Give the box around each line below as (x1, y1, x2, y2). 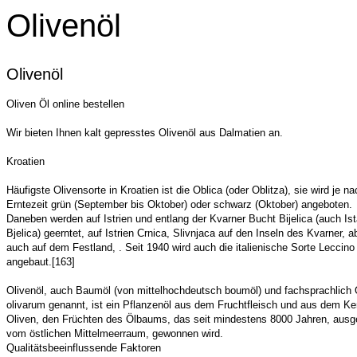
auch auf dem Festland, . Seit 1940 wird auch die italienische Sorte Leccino (6, 241, 355, 253)
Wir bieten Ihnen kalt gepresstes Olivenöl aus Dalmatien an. (6, 127, 283, 139)
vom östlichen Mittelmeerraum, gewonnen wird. (6, 328, 223, 339)
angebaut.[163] (6, 256, 75, 268)
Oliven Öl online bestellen (6, 98, 124, 110)
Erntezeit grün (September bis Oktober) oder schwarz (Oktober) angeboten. (6, 198, 352, 210)
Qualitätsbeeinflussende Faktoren (6, 342, 161, 354)
